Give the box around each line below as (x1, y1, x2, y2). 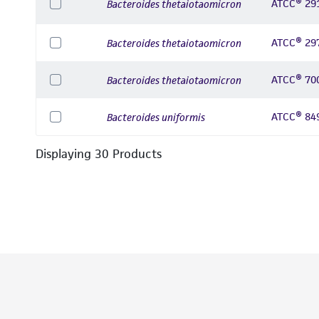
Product (109, 146, 157, 162)
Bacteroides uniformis (107, 110, 205, 124)
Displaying (36, 146, 95, 162)
